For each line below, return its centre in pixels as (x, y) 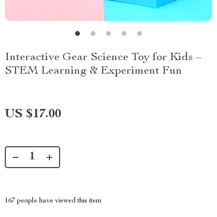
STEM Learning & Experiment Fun (93, 71)
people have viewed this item (58, 201)
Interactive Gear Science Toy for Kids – (103, 58)
